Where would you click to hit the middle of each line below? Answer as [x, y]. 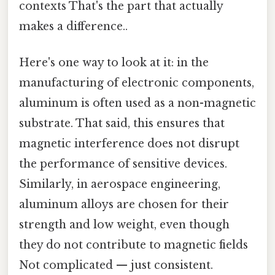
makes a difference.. [73, 26]
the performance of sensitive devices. [123, 164]
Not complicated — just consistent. [116, 265]
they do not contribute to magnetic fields [134, 245]
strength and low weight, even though [124, 224]
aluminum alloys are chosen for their [124, 204]
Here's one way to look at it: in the [114, 62]
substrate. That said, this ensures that [122, 123]
